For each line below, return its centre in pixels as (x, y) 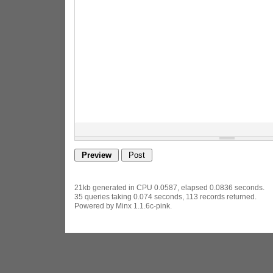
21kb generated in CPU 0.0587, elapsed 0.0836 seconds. (169, 187)
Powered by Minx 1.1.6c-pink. (123, 206)
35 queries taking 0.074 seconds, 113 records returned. (165, 197)
